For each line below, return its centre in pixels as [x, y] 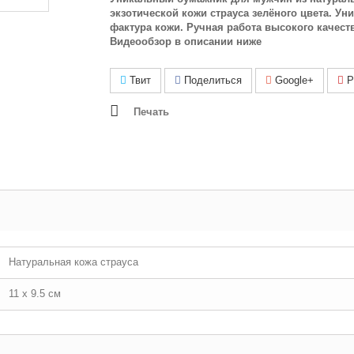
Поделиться [211, 80]
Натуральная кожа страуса [73, 262]
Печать [151, 112]
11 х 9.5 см [35, 294]
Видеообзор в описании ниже [186, 41]
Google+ [293, 80]
